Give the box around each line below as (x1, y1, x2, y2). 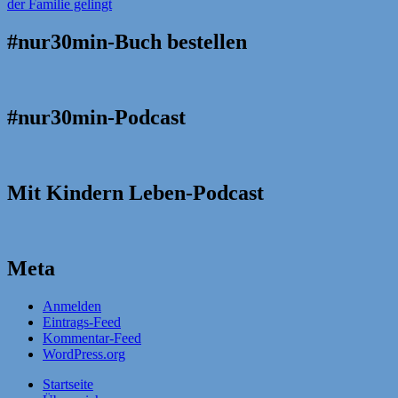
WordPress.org (43, 346, 125, 362)
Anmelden (43, 298, 101, 314)
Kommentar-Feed (43, 330, 141, 346)
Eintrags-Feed (43, 314, 121, 330)
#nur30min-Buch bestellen (7, 30, 247, 54)
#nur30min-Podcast (7, 105, 186, 129)
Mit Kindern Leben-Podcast (7, 180, 264, 204)
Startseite (43, 376, 93, 392)
